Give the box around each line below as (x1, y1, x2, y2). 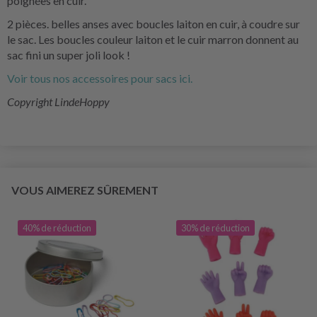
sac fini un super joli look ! (7, 47, 130, 62)
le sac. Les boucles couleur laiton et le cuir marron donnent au (7, 32, 299, 46)
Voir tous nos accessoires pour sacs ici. (7, 71, 192, 85)
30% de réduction (181, 221, 250, 234)
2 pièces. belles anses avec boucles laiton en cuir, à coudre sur (7, 16, 300, 30)
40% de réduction (23, 221, 91, 234)
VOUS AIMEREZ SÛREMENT (11, 183, 158, 197)
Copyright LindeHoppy (7, 94, 110, 108)
